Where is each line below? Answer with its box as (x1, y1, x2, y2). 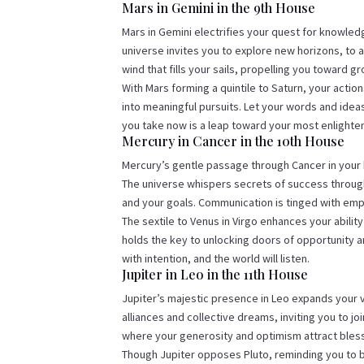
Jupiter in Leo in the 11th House (122, 266, 309, 284)
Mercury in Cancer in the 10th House (122, 132, 345, 150)
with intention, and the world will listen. (122, 251, 310, 266)
